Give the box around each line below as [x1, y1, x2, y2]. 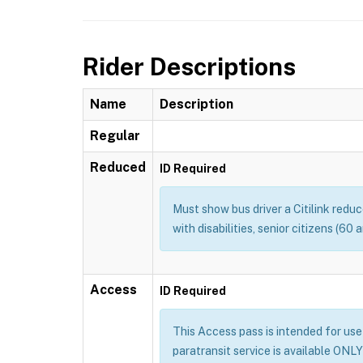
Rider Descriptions [83, 51, 296, 81]
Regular [90, 127, 140, 143]
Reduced [90, 159, 146, 175]
